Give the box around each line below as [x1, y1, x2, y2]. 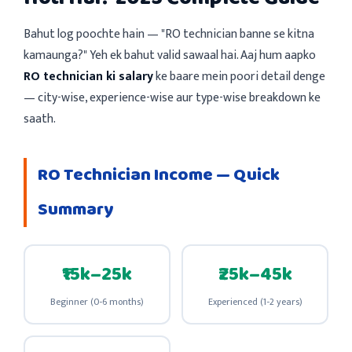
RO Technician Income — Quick [38, 160, 280, 189]
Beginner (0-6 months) [50, 294, 144, 310]
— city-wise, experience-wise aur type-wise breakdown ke [24, 86, 321, 108]
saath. [24, 108, 56, 129]
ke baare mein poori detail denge [153, 65, 325, 86]
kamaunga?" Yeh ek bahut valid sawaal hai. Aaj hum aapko [24, 44, 316, 65]
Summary [38, 195, 113, 224]
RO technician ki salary [24, 65, 153, 86]
